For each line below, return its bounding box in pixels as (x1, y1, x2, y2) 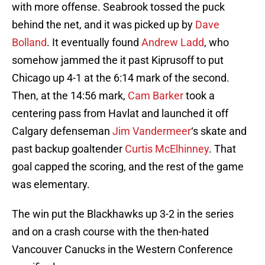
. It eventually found (47, 36, 141, 49)
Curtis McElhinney (125, 143, 209, 156)
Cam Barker (128, 89, 183, 102)
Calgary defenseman (12, 125, 112, 138)
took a (183, 89, 215, 102)
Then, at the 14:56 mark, (12, 89, 128, 102)
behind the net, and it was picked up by (12, 18, 195, 31)
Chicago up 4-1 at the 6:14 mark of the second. (12, 72, 230, 85)
